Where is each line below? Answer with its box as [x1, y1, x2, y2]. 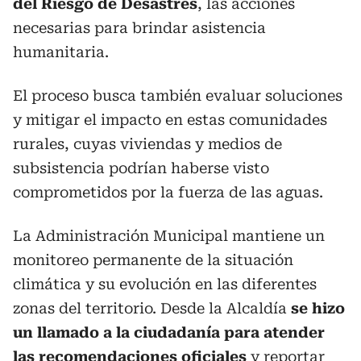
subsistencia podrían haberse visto [13, 159, 269, 176]
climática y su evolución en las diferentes [13, 275, 317, 293]
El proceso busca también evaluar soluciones [13, 86, 342, 104]
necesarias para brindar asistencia [13, 19, 266, 36]
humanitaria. [13, 43, 109, 60]
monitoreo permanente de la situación [13, 251, 293, 268]
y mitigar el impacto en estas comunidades [13, 110, 327, 128]
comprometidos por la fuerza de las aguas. [13, 183, 323, 201]
